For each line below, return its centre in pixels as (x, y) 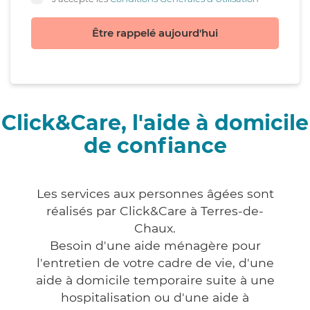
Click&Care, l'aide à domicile (155, 123)
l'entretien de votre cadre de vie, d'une (155, 263)
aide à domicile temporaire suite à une (155, 280)
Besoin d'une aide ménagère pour (155, 246)
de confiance (155, 146)
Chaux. (155, 228)
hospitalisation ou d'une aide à (155, 298)
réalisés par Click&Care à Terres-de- (155, 211)
